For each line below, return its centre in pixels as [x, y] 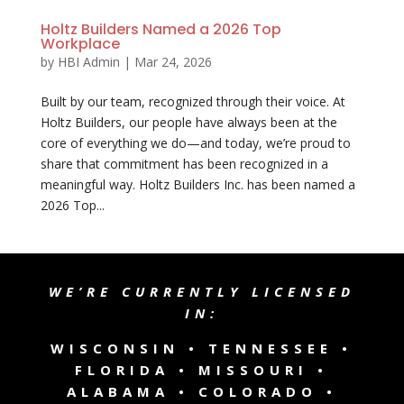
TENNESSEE [271, 349]
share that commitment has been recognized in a [184, 164]
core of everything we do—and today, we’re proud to [195, 143]
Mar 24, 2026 [173, 62]
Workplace [80, 44]
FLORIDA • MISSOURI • [202, 370]
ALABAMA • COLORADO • [202, 392]
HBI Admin [88, 62]
